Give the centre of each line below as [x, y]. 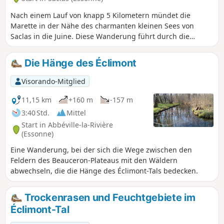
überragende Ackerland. [51, 57]
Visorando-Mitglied [53, 81]
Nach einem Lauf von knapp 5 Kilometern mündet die [100, 15]
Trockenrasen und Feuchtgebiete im [109, 198]
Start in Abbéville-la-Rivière [67, 125]
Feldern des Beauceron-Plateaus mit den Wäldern [94, 160]
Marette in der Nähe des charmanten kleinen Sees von [102, 25]
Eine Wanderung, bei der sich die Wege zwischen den [101, 150]
